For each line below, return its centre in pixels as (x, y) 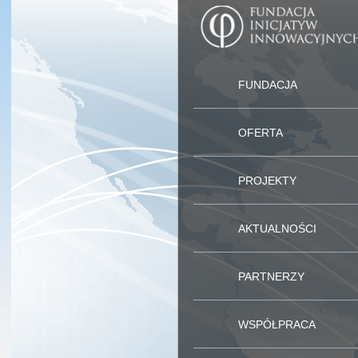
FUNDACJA (268, 85)
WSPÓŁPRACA (277, 324)
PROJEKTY (267, 181)
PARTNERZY (271, 276)
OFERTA (261, 133)
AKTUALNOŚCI (277, 229)
